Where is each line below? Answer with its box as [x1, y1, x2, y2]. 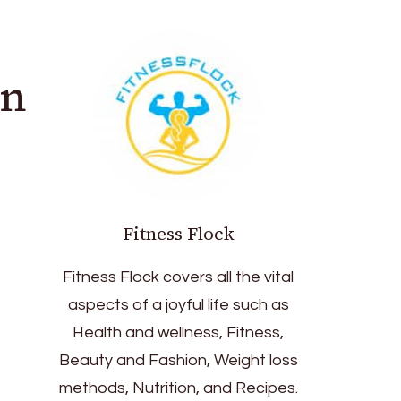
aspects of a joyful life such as [67, 296, 289, 313]
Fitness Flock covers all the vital [63, 269, 294, 286]
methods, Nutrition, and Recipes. [58, 380, 298, 397]
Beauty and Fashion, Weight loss [58, 352, 298, 369]
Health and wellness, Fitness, [73, 324, 285, 341]
